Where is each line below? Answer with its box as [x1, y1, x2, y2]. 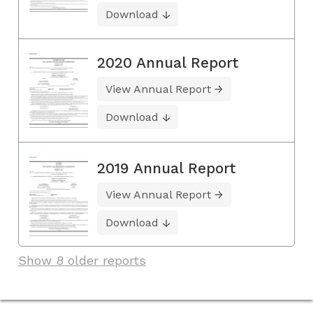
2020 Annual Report [97, 53, 239, 71]
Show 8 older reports [18, 253, 146, 268]
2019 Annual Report [97, 159, 236, 177]
